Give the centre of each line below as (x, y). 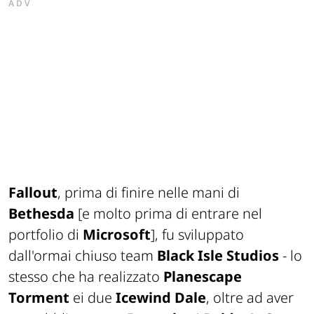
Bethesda (41, 213)
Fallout (33, 192)
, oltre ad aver (250, 297)
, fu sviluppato (199, 234)
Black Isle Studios (218, 255)
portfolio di (46, 234)
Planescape (203, 276)
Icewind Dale (161, 297)
